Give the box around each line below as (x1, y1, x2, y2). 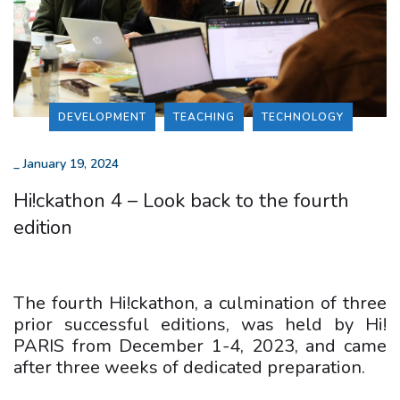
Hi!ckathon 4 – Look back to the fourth (13, 187, 349, 214)
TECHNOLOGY (262, 109, 344, 124)
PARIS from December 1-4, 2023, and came (13, 333, 387, 358)
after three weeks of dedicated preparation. (13, 354, 365, 379)
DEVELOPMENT (58, 109, 146, 124)
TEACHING (173, 109, 235, 124)
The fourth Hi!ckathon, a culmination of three (13, 290, 387, 315)
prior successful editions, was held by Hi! (13, 312, 387, 337)
